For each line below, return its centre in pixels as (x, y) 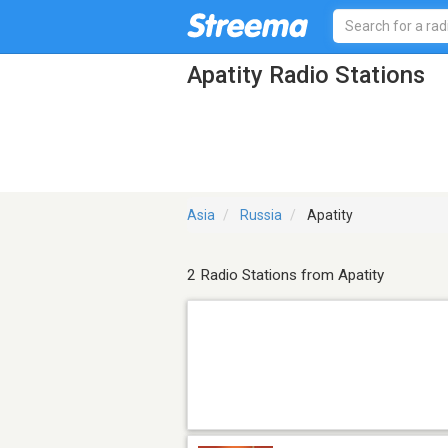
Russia (261, 215)
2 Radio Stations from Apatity (285, 275)
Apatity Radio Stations (306, 74)
